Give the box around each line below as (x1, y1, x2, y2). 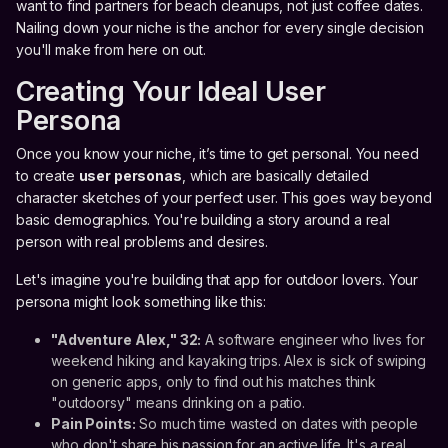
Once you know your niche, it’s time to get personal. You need (16, 145, 419, 163)
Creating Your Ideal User (16, 75, 326, 109)
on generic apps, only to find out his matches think (51, 373, 377, 391)
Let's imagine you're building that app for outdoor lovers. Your (16, 271, 419, 289)
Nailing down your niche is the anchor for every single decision (16, 19, 425, 37)
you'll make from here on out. (16, 41, 206, 59)
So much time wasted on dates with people (135, 415, 418, 433)
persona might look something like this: (16, 293, 266, 311)
